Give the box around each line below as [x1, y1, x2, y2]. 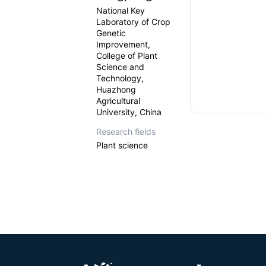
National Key [96, 5, 145, 15]
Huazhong [96, 84, 136, 94]
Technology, [96, 73, 144, 83]
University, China [96, 107, 161, 117]
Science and [96, 62, 144, 72]
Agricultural [96, 96, 140, 106]
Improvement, [96, 39, 150, 49]
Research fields [96, 126, 156, 137]
